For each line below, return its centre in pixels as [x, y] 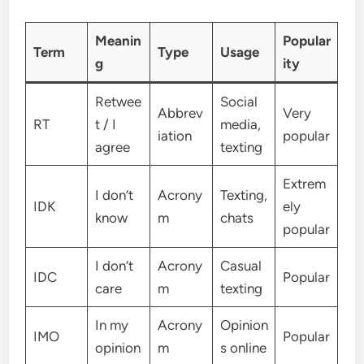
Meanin [118, 40]
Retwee [118, 101]
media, [240, 124]
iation [174, 135]
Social [238, 101]
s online [243, 347]
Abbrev [180, 113]
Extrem [304, 183]
